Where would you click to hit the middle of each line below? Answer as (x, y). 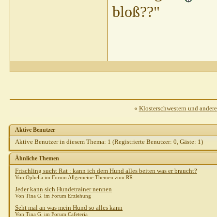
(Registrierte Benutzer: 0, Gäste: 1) (158, 142)
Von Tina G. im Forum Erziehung (53, 196)
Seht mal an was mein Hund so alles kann (69, 208)
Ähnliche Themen (37, 159)
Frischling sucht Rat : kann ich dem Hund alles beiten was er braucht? (106, 171)
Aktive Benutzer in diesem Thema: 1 (64, 142)
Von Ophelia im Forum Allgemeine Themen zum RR (74, 178)
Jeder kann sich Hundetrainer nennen (63, 189)
